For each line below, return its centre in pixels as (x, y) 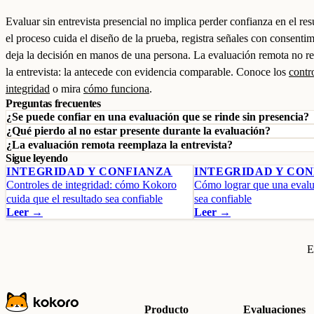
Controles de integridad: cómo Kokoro (91, 185)
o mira (67, 89)
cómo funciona (116, 89)
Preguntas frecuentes (53, 103)
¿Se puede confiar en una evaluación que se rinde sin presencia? (158, 117)
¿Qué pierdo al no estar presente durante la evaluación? (138, 131)
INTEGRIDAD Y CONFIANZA (90, 171)
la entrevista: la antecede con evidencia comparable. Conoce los (147, 72)
